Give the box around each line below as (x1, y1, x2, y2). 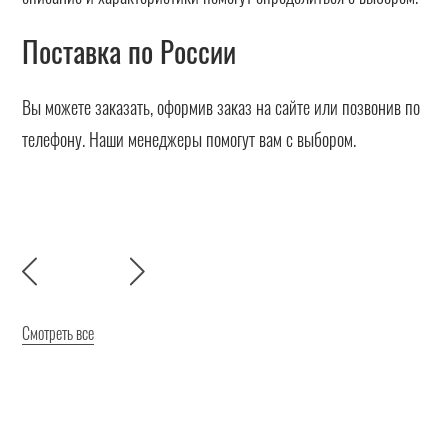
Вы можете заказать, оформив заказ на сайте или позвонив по (22, 93, 421, 120)
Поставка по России (22, 29, 237, 72)
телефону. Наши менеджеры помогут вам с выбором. (22, 125, 357, 152)
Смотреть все (22, 321, 95, 346)
